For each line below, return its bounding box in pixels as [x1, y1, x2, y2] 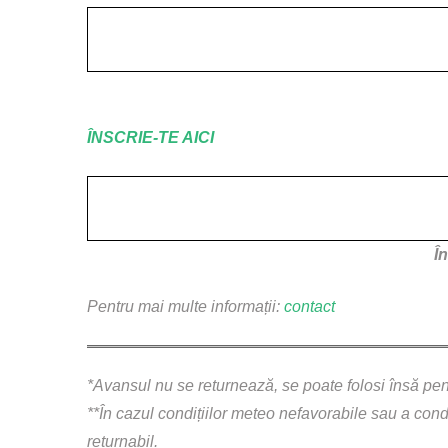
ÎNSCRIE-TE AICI [87, 129, 214, 147]
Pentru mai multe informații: [87, 298, 284, 316]
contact [284, 298, 335, 316]
